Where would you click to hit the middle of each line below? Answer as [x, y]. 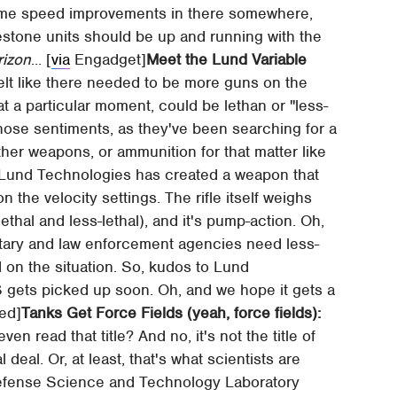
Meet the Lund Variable [227, 59]
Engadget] [109, 59]
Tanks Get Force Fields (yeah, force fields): [171, 312]
